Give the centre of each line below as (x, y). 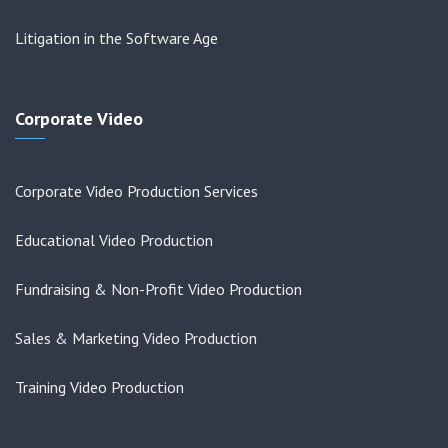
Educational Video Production (114, 240)
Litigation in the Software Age (116, 38)
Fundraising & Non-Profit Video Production (158, 289)
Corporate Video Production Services (136, 191)
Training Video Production (99, 387)
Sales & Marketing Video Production (136, 338)
